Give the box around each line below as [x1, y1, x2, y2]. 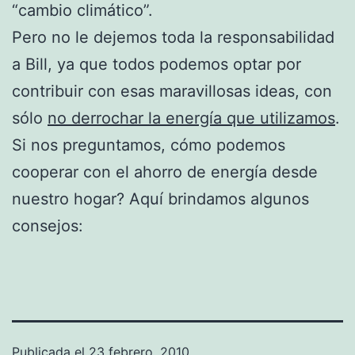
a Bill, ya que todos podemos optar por [12, 54, 301, 74]
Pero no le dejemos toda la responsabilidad [12, 27, 334, 47]
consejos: [12, 216, 83, 235]
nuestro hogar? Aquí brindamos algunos [12, 189, 309, 208]
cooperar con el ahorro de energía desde [12, 162, 318, 181]
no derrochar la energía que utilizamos [48, 108, 335, 128]
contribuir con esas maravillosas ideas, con [12, 81, 332, 101]
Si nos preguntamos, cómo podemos [12, 135, 285, 155]
